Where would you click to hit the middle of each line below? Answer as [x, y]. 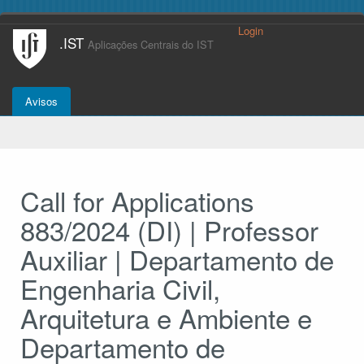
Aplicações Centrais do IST [151, 44]
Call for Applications [137, 200]
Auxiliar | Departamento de [177, 259]
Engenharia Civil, [120, 288]
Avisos [41, 101]
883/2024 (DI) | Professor [169, 230]
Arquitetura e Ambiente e [166, 317]
